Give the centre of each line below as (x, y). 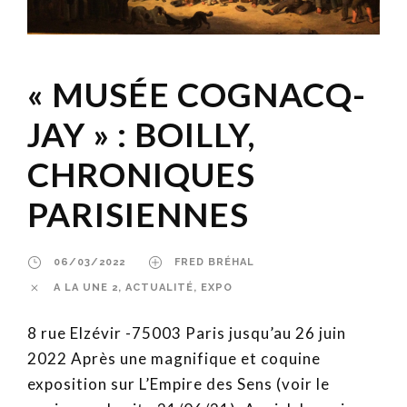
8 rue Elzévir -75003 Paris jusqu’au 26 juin (187, 333)
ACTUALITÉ (159, 288)
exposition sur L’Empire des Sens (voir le (179, 384)
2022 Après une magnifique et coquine (174, 359)
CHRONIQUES (141, 174)
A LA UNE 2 (86, 288)
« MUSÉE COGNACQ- (197, 94)
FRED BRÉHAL (214, 263)
